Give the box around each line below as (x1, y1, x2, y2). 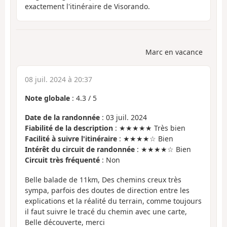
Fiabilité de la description (25, 123, 113, 133)
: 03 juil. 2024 (100, 112, 147, 123)
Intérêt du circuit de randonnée (25, 144, 135, 155)
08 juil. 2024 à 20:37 (25, 74, 92, 84)
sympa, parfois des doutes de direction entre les (25, 185, 190, 195)
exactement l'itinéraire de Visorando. (25, 2, 150, 12)
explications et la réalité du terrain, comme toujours (25, 196, 202, 206)
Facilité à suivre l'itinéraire (25, 134, 117, 144)
